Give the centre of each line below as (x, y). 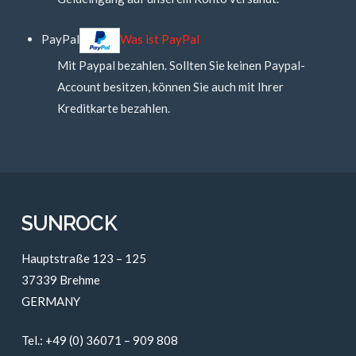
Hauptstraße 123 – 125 (83, 258)
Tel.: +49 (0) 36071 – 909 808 (99, 341)
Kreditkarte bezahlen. (113, 108)
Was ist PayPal (159, 39)
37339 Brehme (60, 279)
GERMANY (50, 301)
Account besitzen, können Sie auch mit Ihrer (170, 86)
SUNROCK (69, 224)
